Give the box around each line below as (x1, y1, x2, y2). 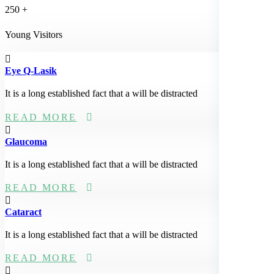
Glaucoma (5, 136, 47, 147)
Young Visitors (5, 29, 62, 40)
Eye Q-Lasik (5, 65, 57, 76)
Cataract (5, 206, 42, 217)
